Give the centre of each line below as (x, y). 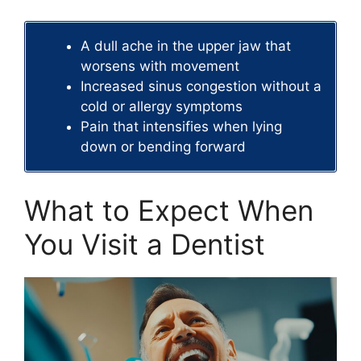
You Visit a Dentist (145, 244)
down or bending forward (163, 147)
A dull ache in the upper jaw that (186, 46)
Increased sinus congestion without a (201, 87)
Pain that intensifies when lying (181, 127)
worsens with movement (160, 66)
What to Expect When (169, 210)
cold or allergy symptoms (162, 107)
